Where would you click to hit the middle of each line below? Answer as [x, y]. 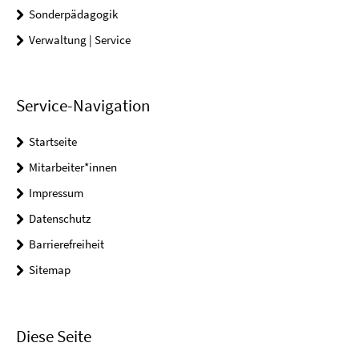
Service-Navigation [83, 106]
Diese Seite [54, 336]
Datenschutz [60, 219]
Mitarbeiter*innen [73, 167]
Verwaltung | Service [80, 40]
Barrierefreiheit [67, 244]
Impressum [56, 193]
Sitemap [50, 270]
